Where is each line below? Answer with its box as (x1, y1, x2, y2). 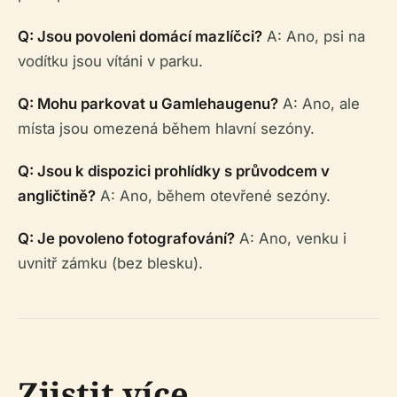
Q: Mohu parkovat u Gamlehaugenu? (18, 95, 278, 113)
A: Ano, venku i (235, 230, 346, 248)
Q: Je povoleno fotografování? (18, 230, 235, 248)
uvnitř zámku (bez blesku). (18, 254, 203, 273)
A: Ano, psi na (262, 27, 365, 46)
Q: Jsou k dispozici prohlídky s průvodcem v (18, 162, 330, 181)
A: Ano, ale (278, 95, 360, 113)
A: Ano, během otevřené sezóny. (96, 187, 331, 206)
